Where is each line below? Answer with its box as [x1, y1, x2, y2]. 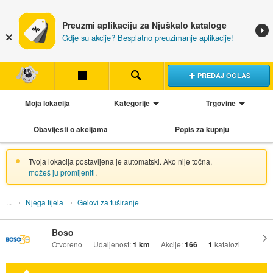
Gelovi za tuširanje [77, 196, 139, 207]
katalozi [214, 239, 240, 250]
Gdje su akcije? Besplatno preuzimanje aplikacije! [62, 32, 233, 43]
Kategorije [113, 97, 150, 108]
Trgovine [206, 97, 236, 108]
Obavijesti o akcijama [34, 123, 108, 135]
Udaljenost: [93, 239, 133, 250]
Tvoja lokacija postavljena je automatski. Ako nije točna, [28, 155, 212, 166]
